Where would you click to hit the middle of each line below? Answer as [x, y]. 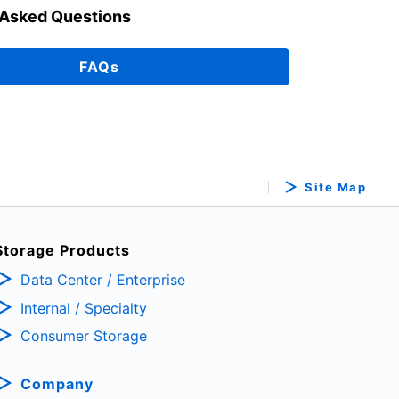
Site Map [335, 187]
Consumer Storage [83, 336]
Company [57, 384]
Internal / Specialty [83, 308]
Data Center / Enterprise [102, 279]
